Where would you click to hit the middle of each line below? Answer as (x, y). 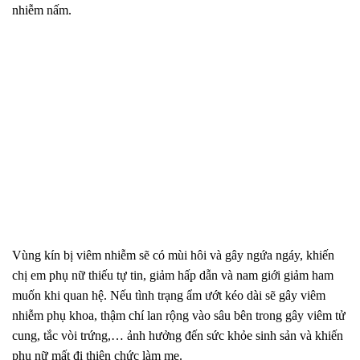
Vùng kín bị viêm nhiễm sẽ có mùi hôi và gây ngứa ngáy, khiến (173, 255)
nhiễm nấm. (42, 10)
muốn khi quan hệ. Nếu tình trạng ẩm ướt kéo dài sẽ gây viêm (169, 295)
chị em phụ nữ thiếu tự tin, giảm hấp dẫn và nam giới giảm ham (173, 275)
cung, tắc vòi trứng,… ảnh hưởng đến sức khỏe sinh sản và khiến (178, 335)
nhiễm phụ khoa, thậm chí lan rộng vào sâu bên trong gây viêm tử (179, 315)
